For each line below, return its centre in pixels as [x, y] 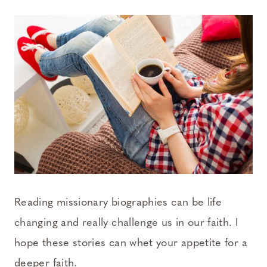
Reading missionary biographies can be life [118, 203]
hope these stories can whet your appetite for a [131, 243]
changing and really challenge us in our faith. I [127, 223]
